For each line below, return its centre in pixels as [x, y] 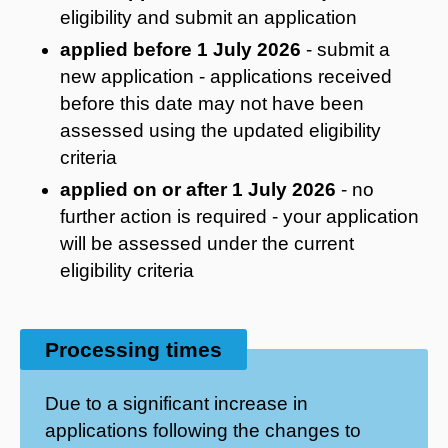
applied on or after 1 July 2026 [198, 189]
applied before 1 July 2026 [180, 49]
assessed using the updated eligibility [220, 130]
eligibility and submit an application [208, 17]
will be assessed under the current [207, 243]
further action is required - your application [239, 216]
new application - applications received [226, 76]
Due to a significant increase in [176, 403]
